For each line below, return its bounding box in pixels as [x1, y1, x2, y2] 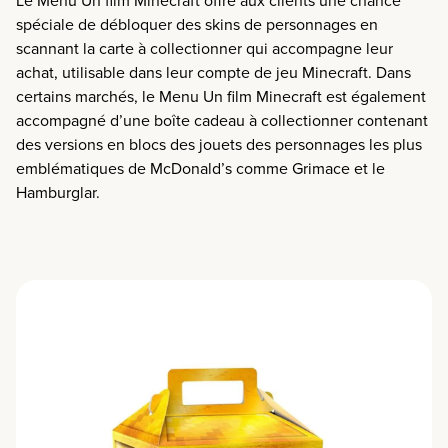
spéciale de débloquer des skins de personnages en [16, 13, 378, 36]
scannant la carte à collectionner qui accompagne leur [16, 37, 393, 60]
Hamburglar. [16, 181, 100, 204]
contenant [357, 109, 428, 132]
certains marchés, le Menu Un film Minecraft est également [16, 85, 426, 108]
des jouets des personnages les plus [166, 133, 422, 156]
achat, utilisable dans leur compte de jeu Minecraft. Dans [16, 61, 411, 84]
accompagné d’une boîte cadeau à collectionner [16, 109, 357, 132]
